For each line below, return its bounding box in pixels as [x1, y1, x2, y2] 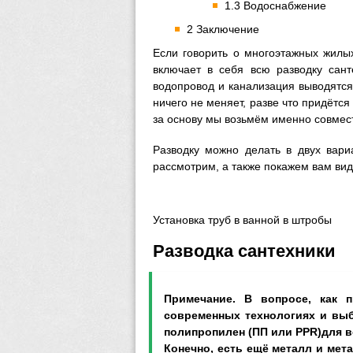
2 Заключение [187, 23, 259, 35]
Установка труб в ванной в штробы [153, 214, 332, 226]
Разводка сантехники [153, 241, 336, 261]
